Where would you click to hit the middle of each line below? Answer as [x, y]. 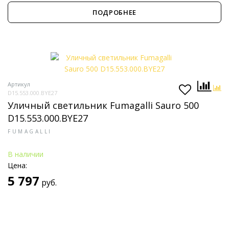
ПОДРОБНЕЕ [114, 12]
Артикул [19, 84]
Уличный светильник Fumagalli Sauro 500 [103, 105]
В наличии [26, 154]
